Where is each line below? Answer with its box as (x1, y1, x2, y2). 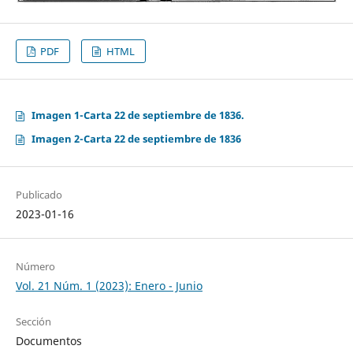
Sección (15, 314, 51, 329)
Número (15, 259, 55, 274)
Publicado (15, 188, 62, 203)
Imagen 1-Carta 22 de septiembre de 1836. (31, 108, 244, 123)
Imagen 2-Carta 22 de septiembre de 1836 (31, 132, 241, 147)
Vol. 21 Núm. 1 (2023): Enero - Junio (15, 278, 203, 294)
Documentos (15, 333, 82, 349)
